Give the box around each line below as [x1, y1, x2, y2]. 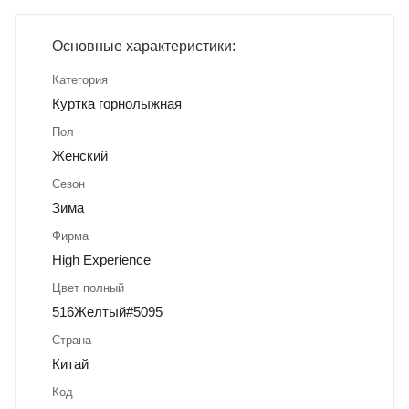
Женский [52, 148, 108, 164]
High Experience [52, 252, 151, 268]
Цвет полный [52, 281, 124, 296]
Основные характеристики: [52, 38, 236, 55]
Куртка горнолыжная [52, 96, 182, 112]
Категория [52, 73, 108, 88]
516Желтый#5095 [52, 304, 163, 320]
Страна [52, 333, 91, 348]
